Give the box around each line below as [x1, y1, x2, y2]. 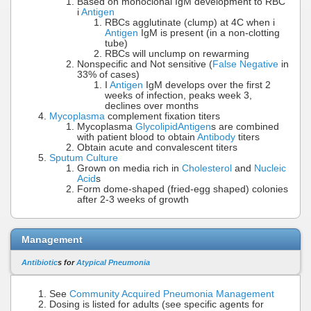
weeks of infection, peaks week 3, [105, 90, 252, 101]
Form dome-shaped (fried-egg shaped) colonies [77, 183, 288, 194]
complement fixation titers [105, 110, 220, 121]
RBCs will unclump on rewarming [105, 48, 249, 59]
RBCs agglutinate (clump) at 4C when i [105, 17, 275, 28]
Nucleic [254, 162, 286, 174]
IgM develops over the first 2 [143, 79, 271, 90]
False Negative [212, 58, 278, 69]
